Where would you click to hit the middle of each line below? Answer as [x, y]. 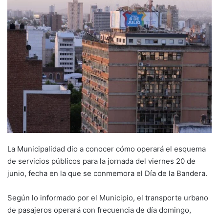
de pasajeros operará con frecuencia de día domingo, [99, 210]
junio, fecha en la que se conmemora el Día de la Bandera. [107, 173]
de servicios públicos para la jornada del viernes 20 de [101, 161]
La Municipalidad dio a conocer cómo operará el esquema [107, 149]
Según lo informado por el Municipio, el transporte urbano [108, 197]
